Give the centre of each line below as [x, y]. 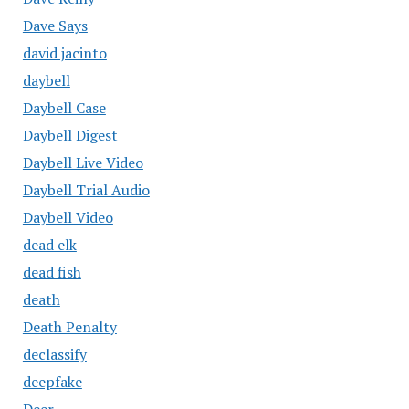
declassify [54, 354]
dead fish [52, 272]
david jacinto [64, 52]
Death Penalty [69, 326]
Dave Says [55, 25]
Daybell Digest [70, 135]
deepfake [52, 381]
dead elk [49, 244]
